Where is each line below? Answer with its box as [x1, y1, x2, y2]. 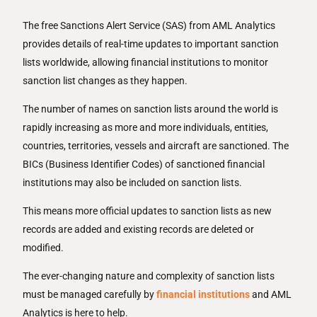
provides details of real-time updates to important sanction [23, 38, 279, 50]
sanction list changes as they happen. [23, 75, 188, 86]
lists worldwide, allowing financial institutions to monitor [23, 57, 269, 68]
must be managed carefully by [23, 289, 157, 300]
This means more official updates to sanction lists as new [23, 205, 272, 217]
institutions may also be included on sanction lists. [23, 177, 245, 188]
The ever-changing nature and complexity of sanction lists [23, 270, 275, 282]
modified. [23, 242, 64, 253]
